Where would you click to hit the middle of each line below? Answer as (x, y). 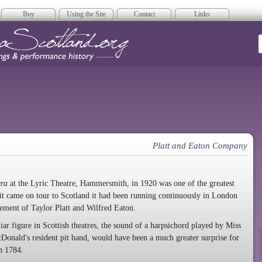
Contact (144, 14)
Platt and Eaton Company (200, 146)
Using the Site (86, 14)
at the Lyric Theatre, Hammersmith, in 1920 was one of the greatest (121, 183)
